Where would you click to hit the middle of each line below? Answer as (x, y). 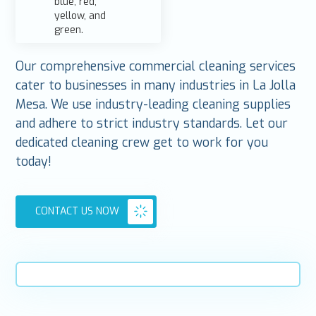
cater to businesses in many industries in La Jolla (156, 85)
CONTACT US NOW (78, 212)
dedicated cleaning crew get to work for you (142, 142)
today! (34, 161)
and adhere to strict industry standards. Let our (152, 123)
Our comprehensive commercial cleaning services (156, 66)
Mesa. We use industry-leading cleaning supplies (153, 104)
